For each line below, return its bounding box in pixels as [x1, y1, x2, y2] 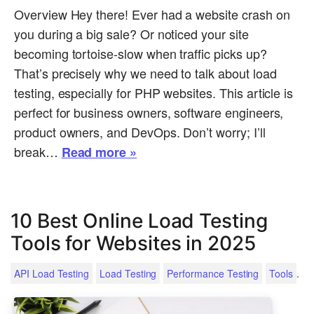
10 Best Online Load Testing [11, 209, 268, 233]
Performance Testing [167, 266, 259, 281]
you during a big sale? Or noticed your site [14, 25, 249, 43]
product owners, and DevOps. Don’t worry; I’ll [14, 123, 266, 142]
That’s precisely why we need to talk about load [14, 64, 277, 83]
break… [14, 142, 62, 161]
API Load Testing [14, 266, 90, 281]
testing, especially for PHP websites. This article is [14, 83, 294, 102]
